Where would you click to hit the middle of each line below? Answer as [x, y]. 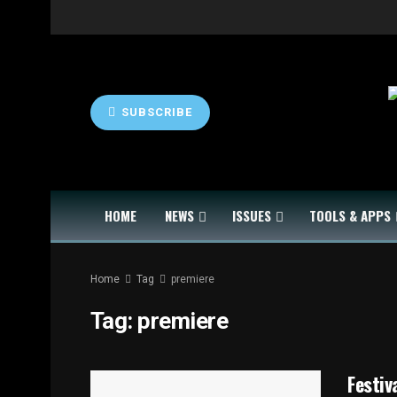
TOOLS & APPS [350, 215]
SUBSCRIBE [155, 112]
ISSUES [252, 215]
